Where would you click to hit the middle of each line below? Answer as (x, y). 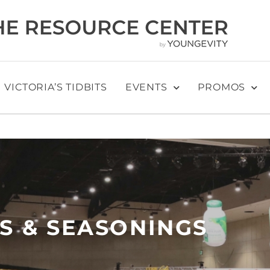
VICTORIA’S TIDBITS (56, 87)
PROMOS (222, 87)
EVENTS (146, 87)
